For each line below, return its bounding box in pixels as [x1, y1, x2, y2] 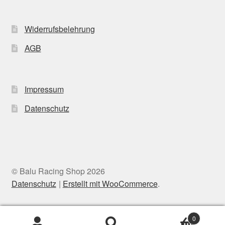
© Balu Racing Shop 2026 [11, 165, 105, 177]
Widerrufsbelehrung [24, 23, 95, 35]
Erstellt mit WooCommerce [62, 177, 158, 189]
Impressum [24, 83, 64, 95]
